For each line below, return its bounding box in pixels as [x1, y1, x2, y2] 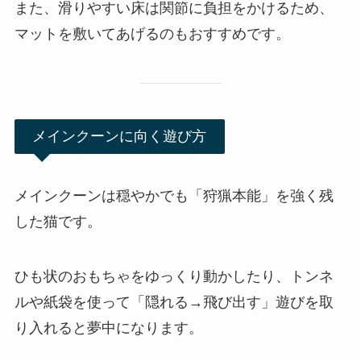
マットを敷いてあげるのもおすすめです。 [14, 25, 290, 42]
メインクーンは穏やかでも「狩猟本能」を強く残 [14, 188, 334, 205]
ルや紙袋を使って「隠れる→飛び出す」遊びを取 [14, 294, 334, 311]
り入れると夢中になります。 [14, 320, 203, 337]
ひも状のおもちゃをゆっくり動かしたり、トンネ [14, 268, 334, 285]
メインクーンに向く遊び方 [32, 128, 207, 145]
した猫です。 [14, 214, 102, 230]
